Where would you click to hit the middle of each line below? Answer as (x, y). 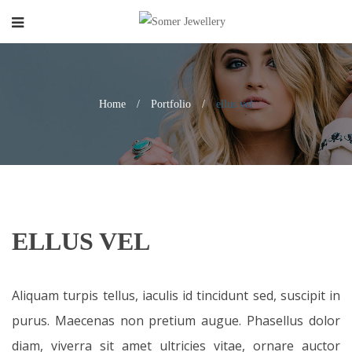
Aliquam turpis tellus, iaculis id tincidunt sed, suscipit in (176, 295)
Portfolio (171, 104)
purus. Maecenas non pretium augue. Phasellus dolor (176, 321)
